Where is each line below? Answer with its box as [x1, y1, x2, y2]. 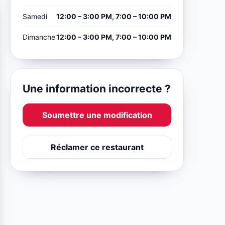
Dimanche [23, 32, 56, 41]
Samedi [23, 12, 48, 21]
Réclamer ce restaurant [50, 142, 144, 152]
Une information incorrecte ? [23, 82, 171, 95]
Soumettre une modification [42, 109, 152, 120]
